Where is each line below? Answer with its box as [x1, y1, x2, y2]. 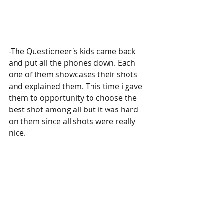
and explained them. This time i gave [9, 80, 144, 91]
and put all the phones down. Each [9, 57, 137, 68]
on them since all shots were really [9, 115, 137, 127]
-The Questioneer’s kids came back [9, 45, 137, 56]
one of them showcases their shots [9, 69, 139, 80]
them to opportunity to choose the [9, 92, 139, 103]
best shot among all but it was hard [9, 104, 140, 115]
